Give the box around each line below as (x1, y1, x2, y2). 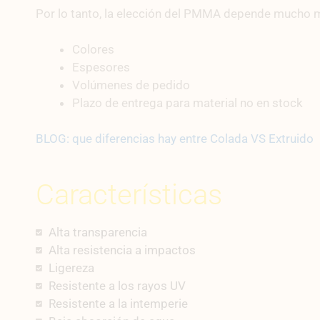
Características (36, 177, 222, 211)
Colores (72, 41, 114, 56)
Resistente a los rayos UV (48, 278, 186, 293)
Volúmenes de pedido (72, 77, 190, 92)
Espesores (72, 59, 130, 74)
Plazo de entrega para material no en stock (72, 95, 303, 110)
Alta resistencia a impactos (48, 242, 196, 257)
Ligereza (48, 260, 94, 275)
